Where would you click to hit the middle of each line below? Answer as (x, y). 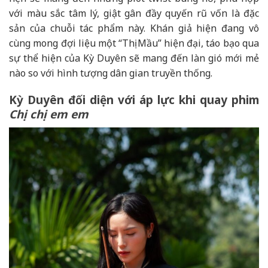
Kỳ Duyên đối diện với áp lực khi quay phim (134, 100)
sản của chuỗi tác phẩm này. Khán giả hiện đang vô (134, 28)
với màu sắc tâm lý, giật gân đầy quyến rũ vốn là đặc (134, 13)
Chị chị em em (49, 115)
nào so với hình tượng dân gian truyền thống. (111, 73)
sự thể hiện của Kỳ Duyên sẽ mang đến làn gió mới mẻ (134, 58)
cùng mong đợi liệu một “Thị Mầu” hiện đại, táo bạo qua (134, 43)
